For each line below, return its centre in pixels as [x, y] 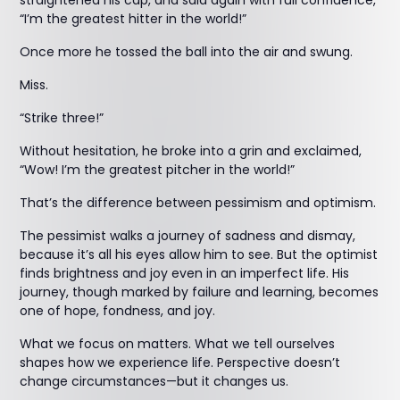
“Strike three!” [62, 118]
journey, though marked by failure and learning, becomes [200, 292]
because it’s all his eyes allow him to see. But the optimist [199, 254]
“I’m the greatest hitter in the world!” [133, 19]
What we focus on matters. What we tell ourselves [178, 344]
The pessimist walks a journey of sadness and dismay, [188, 236]
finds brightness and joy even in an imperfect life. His [185, 273]
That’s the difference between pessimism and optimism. [198, 203]
